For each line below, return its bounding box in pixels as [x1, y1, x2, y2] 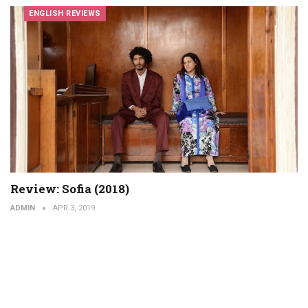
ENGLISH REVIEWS [29, 8, 101, 18]
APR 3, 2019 [53, 203, 95, 213]
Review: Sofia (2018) [10, 181, 129, 197]
